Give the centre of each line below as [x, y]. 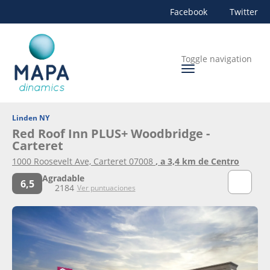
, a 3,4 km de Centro [197, 161]
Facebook [188, 12]
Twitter [244, 12]
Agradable [63, 178]
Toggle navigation [217, 58]
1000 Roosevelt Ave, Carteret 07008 [84, 161]
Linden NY [31, 118]
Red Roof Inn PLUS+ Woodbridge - [111, 133]
